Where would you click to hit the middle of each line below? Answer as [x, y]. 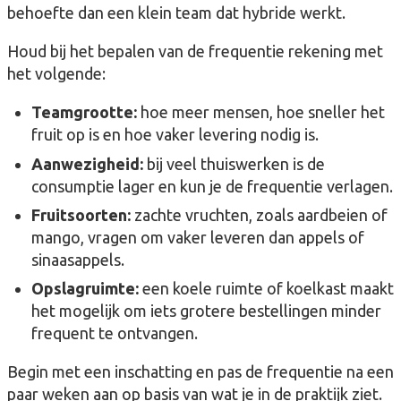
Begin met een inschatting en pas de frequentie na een [200, 371]
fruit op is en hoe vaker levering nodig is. [175, 135]
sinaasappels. [78, 259]
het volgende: [56, 74]
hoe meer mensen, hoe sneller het [261, 112]
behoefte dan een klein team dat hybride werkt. [176, 13]
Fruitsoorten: [81, 214]
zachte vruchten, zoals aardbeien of [259, 214]
